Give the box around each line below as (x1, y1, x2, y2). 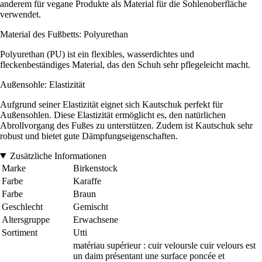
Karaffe (73, 175, 101, 186)
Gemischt (73, 201, 108, 212)
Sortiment (2, 227, 37, 237)
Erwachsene (73, 214, 118, 225)
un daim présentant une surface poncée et (73, 250, 225, 261)
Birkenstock (73, 163, 118, 173)
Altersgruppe (2, 214, 50, 225)
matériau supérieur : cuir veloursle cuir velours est (73, 240, 256, 250)
